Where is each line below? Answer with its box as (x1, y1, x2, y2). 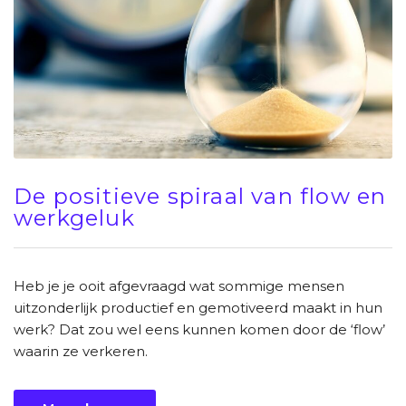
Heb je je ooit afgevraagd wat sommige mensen (14, 276, 344, 295)
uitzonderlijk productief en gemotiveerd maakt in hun (14, 298, 382, 316)
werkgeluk (14, 204, 135, 231)
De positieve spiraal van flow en (14, 182, 387, 209)
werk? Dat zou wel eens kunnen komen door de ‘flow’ (14, 320, 385, 338)
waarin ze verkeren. (14, 342, 148, 360)
